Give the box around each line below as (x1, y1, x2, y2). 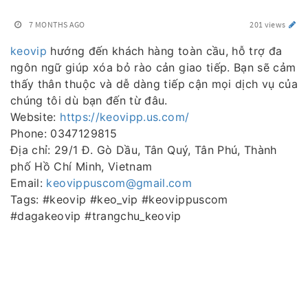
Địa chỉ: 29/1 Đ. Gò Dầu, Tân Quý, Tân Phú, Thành (10, 143, 277, 157)
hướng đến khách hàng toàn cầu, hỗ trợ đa (47, 44, 283, 58)
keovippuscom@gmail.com (46, 176, 192, 190)
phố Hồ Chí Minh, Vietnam (10, 159, 153, 173)
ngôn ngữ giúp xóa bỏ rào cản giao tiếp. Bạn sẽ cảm (10, 60, 296, 74)
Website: (10, 110, 60, 124)
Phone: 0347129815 (10, 126, 117, 140)
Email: (10, 176, 47, 190)
